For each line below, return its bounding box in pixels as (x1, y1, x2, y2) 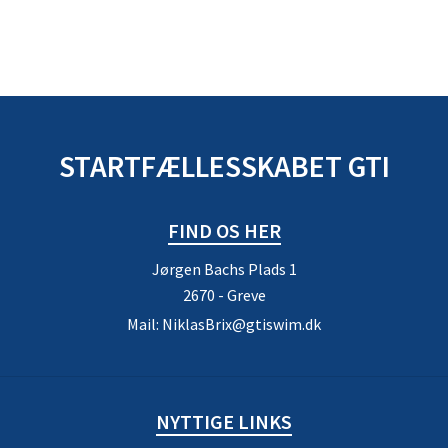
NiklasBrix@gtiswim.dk (162, 314, 321, 334)
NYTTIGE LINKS (156, 409, 292, 434)
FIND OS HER (167, 218, 281, 243)
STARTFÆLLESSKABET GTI (58, 147, 390, 185)
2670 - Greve (182, 285, 266, 305)
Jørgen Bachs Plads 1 (151, 259, 297, 279)
